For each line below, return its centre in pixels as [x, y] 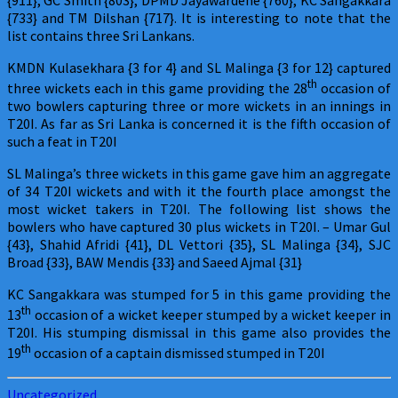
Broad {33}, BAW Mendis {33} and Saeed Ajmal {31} [155, 262]
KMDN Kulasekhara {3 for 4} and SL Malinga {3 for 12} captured [199, 67]
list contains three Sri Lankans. [101, 35]
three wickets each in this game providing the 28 [157, 88]
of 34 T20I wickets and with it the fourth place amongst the [199, 191]
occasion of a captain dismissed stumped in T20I [178, 353]
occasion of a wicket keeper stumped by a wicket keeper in [211, 315]
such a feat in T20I [62, 141]
